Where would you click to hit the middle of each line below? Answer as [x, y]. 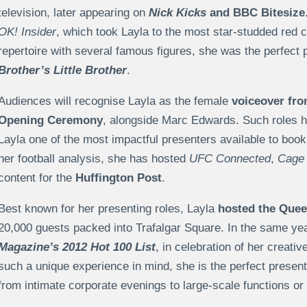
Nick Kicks [177, 13]
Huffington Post [118, 178]
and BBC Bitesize [255, 13]
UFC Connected [230, 159]
